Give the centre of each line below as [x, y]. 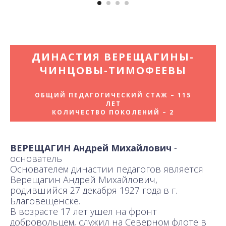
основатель [36, 158]
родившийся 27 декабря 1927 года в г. [94, 190]
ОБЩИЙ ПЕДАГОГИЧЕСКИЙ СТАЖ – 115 [113, 95]
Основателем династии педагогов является [107, 169]
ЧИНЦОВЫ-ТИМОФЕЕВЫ [113, 70]
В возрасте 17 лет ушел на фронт [83, 211]
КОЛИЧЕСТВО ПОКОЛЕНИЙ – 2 [113, 112]
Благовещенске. [45, 201]
